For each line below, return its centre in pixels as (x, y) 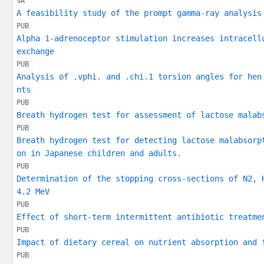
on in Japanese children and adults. (99, 154)
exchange (35, 52)
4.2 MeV (33, 192)
